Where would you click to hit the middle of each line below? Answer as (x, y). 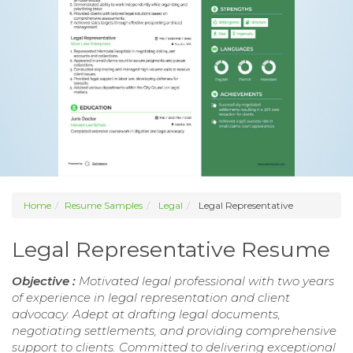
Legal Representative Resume (171, 250)
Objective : (45, 281)
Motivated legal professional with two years (206, 281)
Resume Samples (104, 206)
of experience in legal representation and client (151, 298)
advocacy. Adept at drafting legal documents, (146, 314)
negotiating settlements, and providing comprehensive (174, 331)
